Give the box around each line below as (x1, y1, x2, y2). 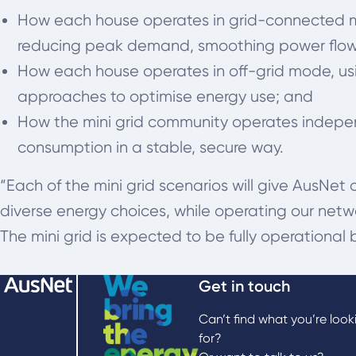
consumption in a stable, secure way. (17, 138, 288, 157)
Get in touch (199, 277, 290, 296)
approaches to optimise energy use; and (17, 87, 314, 106)
